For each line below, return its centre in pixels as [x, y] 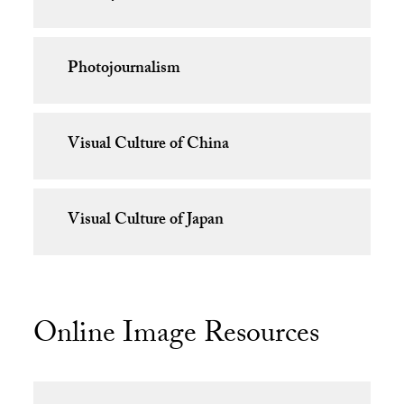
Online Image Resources [177, 336]
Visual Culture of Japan [145, 221]
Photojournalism [124, 70]
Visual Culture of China [148, 146]
